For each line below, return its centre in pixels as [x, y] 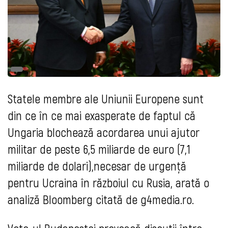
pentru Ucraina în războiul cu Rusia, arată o [108, 183]
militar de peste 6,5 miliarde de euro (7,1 [99, 149]
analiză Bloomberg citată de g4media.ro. [101, 199]
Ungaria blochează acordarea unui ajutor [104, 132]
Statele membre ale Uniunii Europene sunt [106, 99]
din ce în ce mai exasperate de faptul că [102, 116]
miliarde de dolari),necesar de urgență [97, 166]
